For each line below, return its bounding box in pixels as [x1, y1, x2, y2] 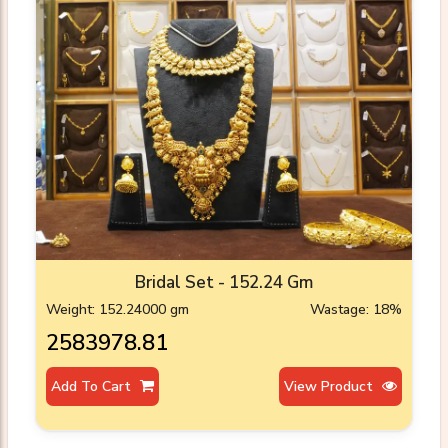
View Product [284, 377, 377, 397]
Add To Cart [51, 377, 135, 397]
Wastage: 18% [310, 300, 402, 320]
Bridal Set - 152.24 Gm [135, 271, 313, 295]
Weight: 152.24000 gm [46, 300, 189, 320]
